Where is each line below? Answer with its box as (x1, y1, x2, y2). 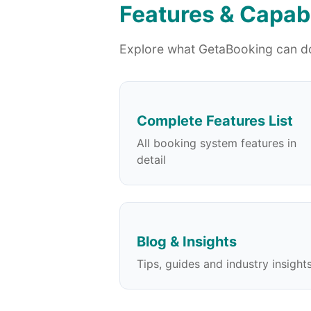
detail (137, 153, 166, 167)
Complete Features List (137, 112, 293, 130)
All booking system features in (137, 136, 296, 151)
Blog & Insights (137, 233, 237, 251)
